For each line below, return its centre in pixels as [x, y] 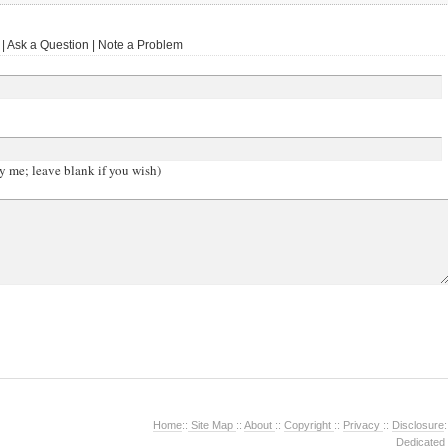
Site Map [212, 425]
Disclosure [418, 425]
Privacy [363, 425]
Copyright [309, 425]
